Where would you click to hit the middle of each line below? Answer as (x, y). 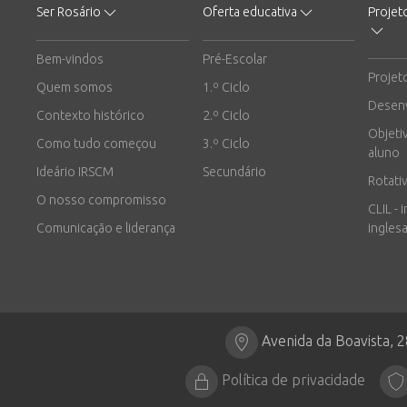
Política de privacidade (293, 380)
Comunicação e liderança (106, 228)
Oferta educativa (249, 11)
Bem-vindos (70, 59)
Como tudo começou (96, 143)
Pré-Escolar (234, 59)
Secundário (234, 171)
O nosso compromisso (101, 199)
